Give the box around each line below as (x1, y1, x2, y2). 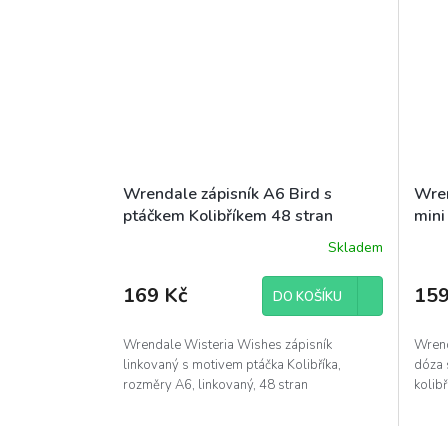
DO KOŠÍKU (272, 288, 342, 307)
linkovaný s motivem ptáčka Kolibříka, (123, 356, 341, 375)
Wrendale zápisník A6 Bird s (123, 183, 332, 206)
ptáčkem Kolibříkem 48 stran (123, 205, 333, 228)
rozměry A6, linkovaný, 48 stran (123, 376, 308, 395)
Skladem (327, 237, 383, 257)
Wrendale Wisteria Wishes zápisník (123, 336, 332, 355)
